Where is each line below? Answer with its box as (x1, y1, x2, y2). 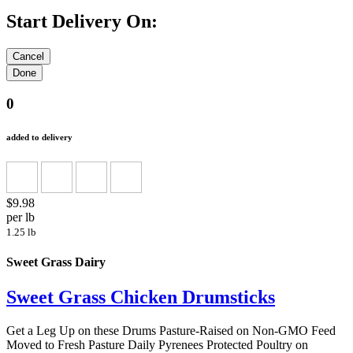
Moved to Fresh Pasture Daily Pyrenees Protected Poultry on (6, 337, 308, 351)
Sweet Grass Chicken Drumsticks (6, 286, 275, 307)
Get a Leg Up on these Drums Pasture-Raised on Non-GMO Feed (6, 323, 336, 337)
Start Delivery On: (6, 10, 158, 32)
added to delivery (6, 132, 72, 143)
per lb (6, 210, 35, 225)
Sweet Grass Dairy (6, 255, 106, 269)
